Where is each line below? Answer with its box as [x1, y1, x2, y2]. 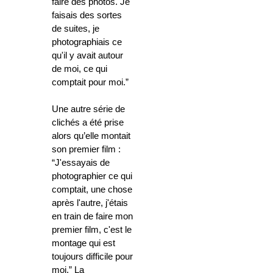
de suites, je [52, 24, 99, 34]
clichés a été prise [52, 118, 124, 128]
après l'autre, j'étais [52, 198, 128, 208]
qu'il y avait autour [52, 51, 123, 61]
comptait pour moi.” [52, 77, 129, 88]
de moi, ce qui [52, 64, 107, 74]
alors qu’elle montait [52, 131, 130, 141]
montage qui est [52, 238, 115, 249]
